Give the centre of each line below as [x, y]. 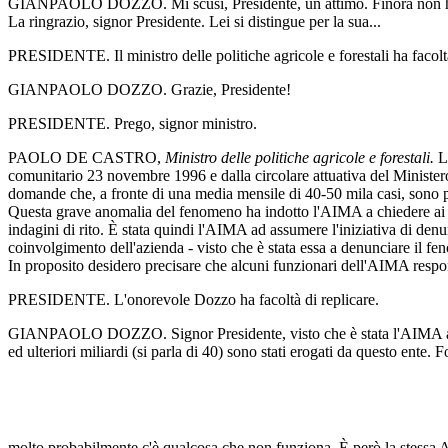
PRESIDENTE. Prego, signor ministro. [132, 123]
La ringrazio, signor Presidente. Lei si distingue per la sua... [194, 21]
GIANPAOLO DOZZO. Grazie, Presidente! [149, 89]
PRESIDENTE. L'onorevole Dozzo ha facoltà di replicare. [193, 299]
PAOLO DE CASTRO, [86, 157]
